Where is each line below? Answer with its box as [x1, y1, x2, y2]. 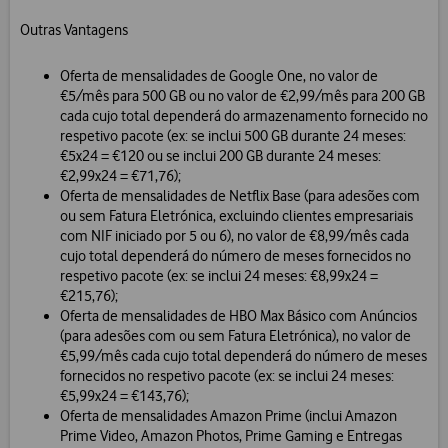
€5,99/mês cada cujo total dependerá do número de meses [60, 347, 427, 366]
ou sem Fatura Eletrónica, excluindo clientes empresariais [60, 207, 413, 226]
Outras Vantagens [20, 21, 128, 40]
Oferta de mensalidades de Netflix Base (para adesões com [60, 187, 420, 206]
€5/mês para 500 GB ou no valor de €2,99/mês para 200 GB [60, 87, 425, 106]
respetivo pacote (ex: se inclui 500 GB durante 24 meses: [60, 127, 406, 146]
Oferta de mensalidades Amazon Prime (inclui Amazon [60, 407, 397, 426]
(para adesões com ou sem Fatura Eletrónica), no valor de [60, 327, 411, 346]
